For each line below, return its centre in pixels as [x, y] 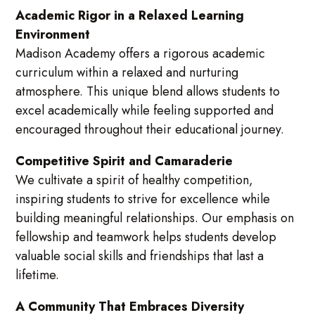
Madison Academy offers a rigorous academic [141, 53]
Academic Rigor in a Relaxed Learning [130, 15]
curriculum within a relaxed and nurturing [127, 72]
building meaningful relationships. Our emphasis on [155, 218]
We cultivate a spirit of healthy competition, [135, 180]
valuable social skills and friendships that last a [140, 256]
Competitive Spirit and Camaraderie [124, 161]
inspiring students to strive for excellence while [143, 199]
